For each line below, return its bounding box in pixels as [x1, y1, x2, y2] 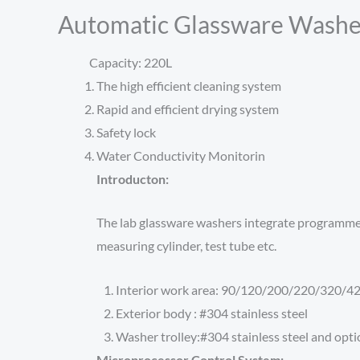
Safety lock [96, 124, 156, 140]
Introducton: [96, 170, 169, 186]
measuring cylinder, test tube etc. [96, 238, 276, 254]
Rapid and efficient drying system [96, 100, 279, 117]
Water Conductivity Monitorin [96, 147, 265, 163]
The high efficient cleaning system [96, 77, 281, 93]
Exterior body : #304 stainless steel [116, 305, 308, 321]
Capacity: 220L [58, 54, 172, 70]
